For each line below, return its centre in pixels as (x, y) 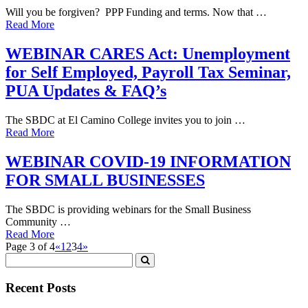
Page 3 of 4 (30, 246)
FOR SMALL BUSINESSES (105, 180)
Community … (38, 221)
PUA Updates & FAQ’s (86, 91)
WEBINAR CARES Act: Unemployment (148, 54)
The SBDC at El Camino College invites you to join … (125, 120)
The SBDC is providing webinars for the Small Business (128, 209)
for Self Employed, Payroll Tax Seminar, (148, 73)
